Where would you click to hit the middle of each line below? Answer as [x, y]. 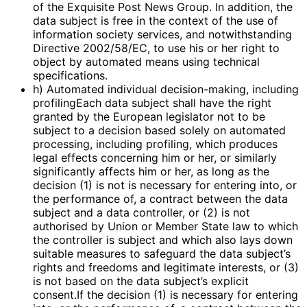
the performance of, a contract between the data [160, 199]
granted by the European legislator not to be [149, 117]
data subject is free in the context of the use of [156, 21]
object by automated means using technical [146, 62]
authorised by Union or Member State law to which [165, 226]
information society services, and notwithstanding [162, 35]
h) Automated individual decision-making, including [166, 89]
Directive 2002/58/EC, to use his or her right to [156, 48]
